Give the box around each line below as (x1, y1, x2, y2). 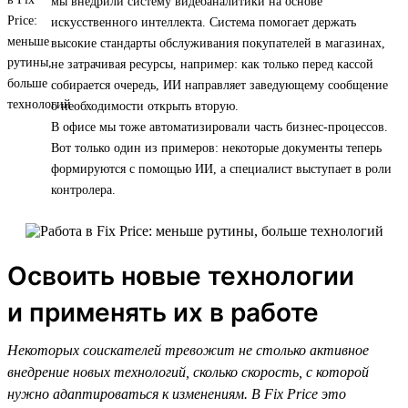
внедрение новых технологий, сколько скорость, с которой (7, 363, 369, 380)
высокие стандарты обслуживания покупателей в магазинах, (51, 36, 385, 50)
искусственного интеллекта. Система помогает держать (51, 15, 356, 29)
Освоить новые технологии (7, 260, 354, 291)
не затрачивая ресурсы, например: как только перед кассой (51, 56, 373, 71)
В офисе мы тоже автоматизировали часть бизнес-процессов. (51, 119, 388, 134)
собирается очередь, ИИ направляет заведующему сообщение (51, 77, 388, 92)
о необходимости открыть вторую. (51, 98, 239, 113)
